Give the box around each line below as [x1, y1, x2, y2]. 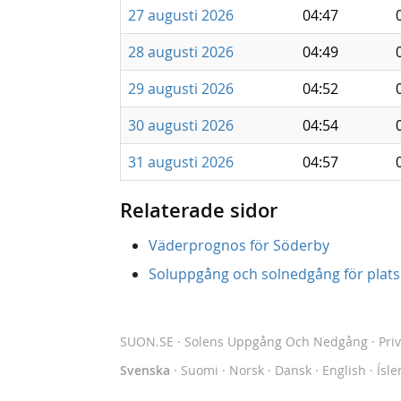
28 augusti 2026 [128, 42, 234, 62]
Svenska [120, 362, 170, 379]
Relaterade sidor [120, 197, 277, 224]
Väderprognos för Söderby [149, 235, 329, 255]
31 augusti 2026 [128, 152, 234, 172]
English [322, 362, 366, 379]
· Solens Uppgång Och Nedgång [174, 333, 368, 350]
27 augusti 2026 [128, 5, 234, 25]
